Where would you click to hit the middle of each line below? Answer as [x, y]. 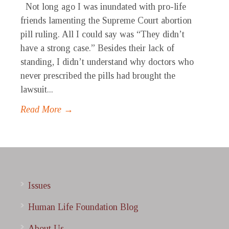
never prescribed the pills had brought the [98, 76]
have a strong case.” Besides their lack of [97, 48]
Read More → [47, 110]
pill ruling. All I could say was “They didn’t [102, 35]
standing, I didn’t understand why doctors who [107, 62]
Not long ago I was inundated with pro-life [103, 7]
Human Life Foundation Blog [83, 207]
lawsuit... [37, 90]
